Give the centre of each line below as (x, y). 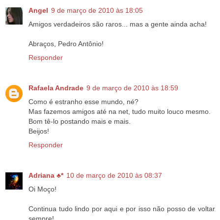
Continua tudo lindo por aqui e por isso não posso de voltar (122, 209)
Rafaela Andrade (56, 88)
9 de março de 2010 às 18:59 (132, 88)
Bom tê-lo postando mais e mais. (80, 122)
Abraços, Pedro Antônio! (66, 44)
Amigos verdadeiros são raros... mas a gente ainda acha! (118, 24)
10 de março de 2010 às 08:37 (114, 176)
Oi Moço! (42, 189)
